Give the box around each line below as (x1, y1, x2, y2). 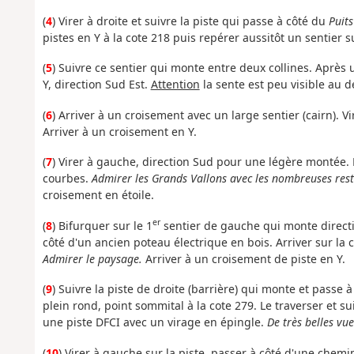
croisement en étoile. (42, 187, 154, 203)
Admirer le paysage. (42, 250, 145, 266)
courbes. (42, 171, 92, 186)
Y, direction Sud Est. (42, 77, 151, 92)
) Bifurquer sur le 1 (51, 217, 153, 233)
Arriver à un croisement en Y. (42, 123, 197, 139)
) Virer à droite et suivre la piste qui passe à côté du (51, 13, 329, 28)
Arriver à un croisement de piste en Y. (145, 250, 345, 266)
